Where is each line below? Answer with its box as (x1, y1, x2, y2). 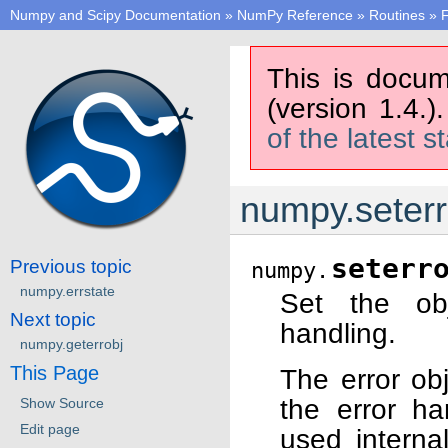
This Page (10, 361, 99, 384)
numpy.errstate (20, 282, 115, 299)
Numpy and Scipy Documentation (10, 7, 221, 23)
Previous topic (10, 255, 132, 277)
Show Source (20, 394, 104, 411)
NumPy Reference (237, 7, 353, 23)
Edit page (20, 420, 80, 437)
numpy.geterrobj (20, 335, 123, 352)
